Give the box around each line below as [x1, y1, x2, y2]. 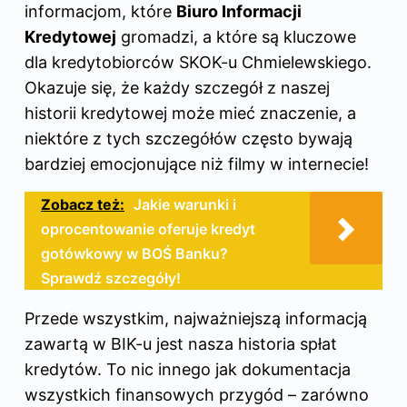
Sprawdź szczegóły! [41, 268, 181, 287]
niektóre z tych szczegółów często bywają [25, 128, 352, 148]
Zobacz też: [41, 194, 124, 213]
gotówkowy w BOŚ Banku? [41, 243, 228, 263]
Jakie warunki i [134, 194, 236, 213]
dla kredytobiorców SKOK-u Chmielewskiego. [25, 52, 372, 72]
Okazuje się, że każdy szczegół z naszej [25, 77, 330, 97]
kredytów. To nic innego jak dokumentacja [25, 359, 351, 379]
